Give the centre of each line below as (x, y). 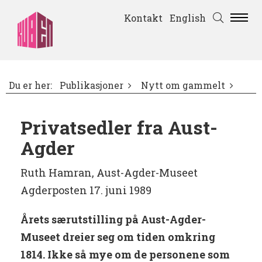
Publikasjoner (92, 86)
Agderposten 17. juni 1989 (86, 190)
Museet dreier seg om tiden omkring (118, 237)
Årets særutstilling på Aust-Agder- (113, 220)
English (188, 18)
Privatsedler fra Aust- (119, 127)
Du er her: (30, 86)
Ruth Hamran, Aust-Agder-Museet (109, 173)
